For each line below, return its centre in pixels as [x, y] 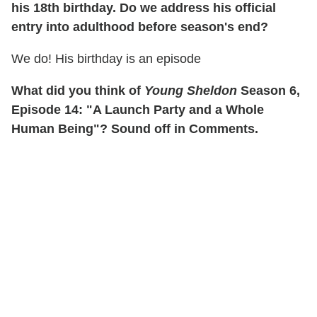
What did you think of [78, 91]
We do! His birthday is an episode [106, 59]
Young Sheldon [191, 91]
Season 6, [269, 91]
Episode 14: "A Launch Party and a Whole [138, 110]
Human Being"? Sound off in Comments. [135, 129]
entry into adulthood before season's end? [140, 27]
